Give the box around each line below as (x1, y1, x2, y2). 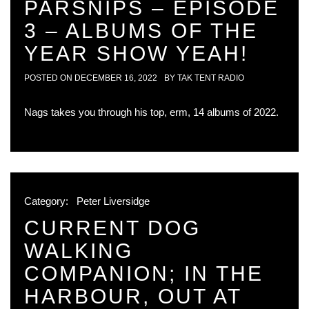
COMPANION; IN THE (24, 262, 263, 285)
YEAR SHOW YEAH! (24, 42, 248, 65)
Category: (24, 195, 71, 207)
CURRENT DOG (24, 217, 201, 239)
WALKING (24, 239, 133, 262)
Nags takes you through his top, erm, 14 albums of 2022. (24, 106, 279, 118)
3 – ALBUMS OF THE (24, 19, 258, 42)
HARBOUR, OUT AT (24, 285, 241, 308)
